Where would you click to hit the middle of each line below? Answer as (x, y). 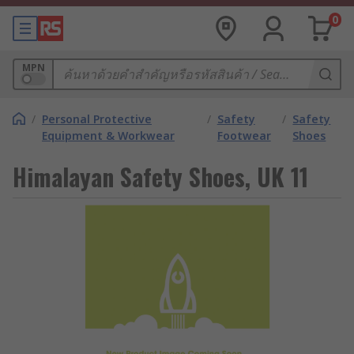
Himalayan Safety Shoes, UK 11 (160, 177)
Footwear (244, 136)
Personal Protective (97, 119)
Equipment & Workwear (108, 136)
